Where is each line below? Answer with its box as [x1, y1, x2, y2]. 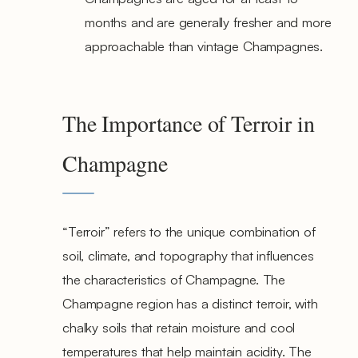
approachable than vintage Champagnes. [85, 37, 324, 54]
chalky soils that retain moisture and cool [62, 318, 296, 336]
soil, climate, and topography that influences [62, 246, 314, 264]
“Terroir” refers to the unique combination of [62, 222, 316, 240]
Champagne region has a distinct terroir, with [62, 294, 318, 312]
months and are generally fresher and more [85, 13, 332, 30]
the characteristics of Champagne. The [62, 270, 286, 288]
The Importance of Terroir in [62, 107, 315, 138]
